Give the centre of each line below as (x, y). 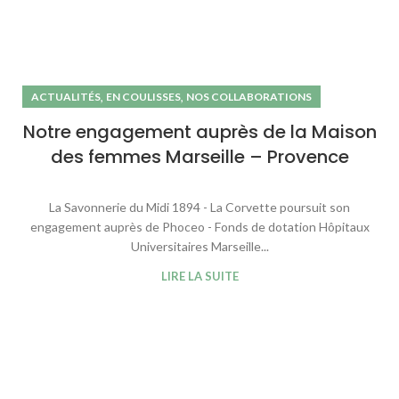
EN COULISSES (143, 97)
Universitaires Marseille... (199, 247)
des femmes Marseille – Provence (199, 157)
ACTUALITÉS (66, 97)
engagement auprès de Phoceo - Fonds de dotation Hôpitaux (199, 227)
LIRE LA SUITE (199, 277)
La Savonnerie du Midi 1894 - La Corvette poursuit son (199, 208)
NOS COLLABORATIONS (249, 97)
